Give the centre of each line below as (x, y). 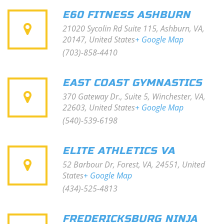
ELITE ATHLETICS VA (119, 151)
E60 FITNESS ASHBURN (126, 15)
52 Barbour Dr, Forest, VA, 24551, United (134, 164)
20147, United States (99, 39)
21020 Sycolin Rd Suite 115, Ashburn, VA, (133, 28)
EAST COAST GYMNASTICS (132, 83)
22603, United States (99, 107)
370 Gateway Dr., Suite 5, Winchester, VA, (134, 96)
